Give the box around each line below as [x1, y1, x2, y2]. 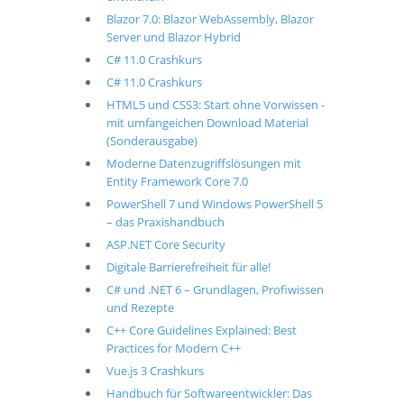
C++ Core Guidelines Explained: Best [106, 322, 297, 338]
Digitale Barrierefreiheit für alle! [106, 259, 271, 275]
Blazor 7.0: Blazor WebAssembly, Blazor [106, 11, 314, 27]
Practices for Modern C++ [106, 340, 241, 356]
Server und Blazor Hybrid [106, 29, 241, 45]
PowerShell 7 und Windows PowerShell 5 [106, 196, 323, 212]
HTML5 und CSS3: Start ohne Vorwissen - [106, 96, 325, 113]
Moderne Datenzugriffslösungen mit [106, 155, 301, 171]
